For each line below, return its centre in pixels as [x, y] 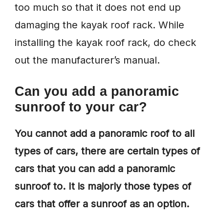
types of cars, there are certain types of [107, 151]
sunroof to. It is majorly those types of [103, 186]
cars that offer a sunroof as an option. [102, 204]
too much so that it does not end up [98, 8]
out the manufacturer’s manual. [87, 60]
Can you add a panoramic [97, 92]
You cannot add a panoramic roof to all [105, 134]
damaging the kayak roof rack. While [99, 25]
